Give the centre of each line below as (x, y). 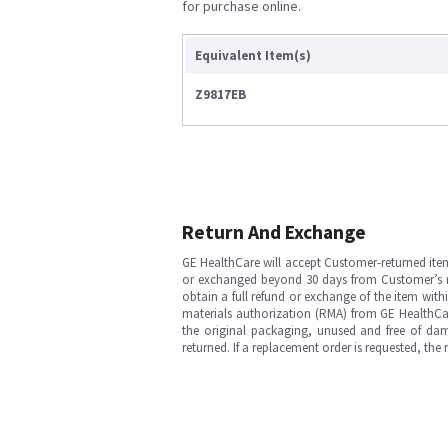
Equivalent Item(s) (253, 55)
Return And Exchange (274, 232)
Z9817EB (220, 94)
